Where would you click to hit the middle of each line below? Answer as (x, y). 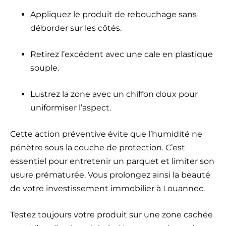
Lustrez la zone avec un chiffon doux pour (114, 94)
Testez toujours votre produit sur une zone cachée (111, 215)
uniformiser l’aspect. (71, 108)
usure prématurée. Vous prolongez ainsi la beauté (110, 175)
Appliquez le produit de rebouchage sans (114, 15)
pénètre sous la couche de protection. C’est (98, 148)
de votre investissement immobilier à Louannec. (107, 189)
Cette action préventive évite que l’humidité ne (106, 134)
